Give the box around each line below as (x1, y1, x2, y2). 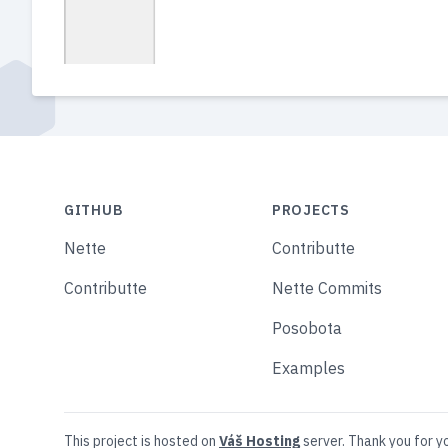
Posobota (272, 317, 342, 338)
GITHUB (64, 200, 124, 219)
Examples (272, 357, 345, 378)
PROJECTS (272, 200, 350, 219)
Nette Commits (272, 277, 382, 298)
